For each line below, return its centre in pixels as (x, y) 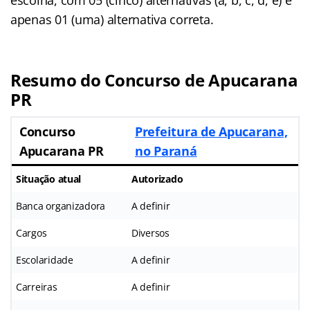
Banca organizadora (61, 206)
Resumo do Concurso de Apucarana (154, 80)
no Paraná (166, 151)
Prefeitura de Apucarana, (211, 131)
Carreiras (37, 286)
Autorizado (157, 179)
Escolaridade (45, 259)
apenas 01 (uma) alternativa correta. (112, 19)
